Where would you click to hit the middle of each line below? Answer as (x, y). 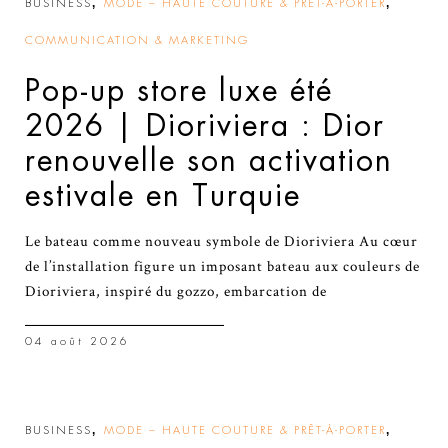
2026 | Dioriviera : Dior (205, 125)
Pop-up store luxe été (179, 90)
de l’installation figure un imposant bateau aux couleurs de (222, 266)
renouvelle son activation (209, 160)
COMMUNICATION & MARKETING (137, 40)
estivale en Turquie (163, 195)
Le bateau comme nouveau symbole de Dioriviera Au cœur (221, 241)
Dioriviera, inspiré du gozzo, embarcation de (176, 291)
